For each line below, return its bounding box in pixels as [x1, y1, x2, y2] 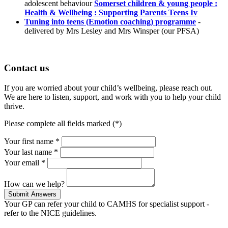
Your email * [4, 158, 45, 167]
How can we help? [4, 179, 65, 188]
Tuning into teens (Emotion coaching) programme [24, 17, 196, 26]
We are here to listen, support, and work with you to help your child [4, 92, 221, 101]
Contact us [4, 62, 49, 73]
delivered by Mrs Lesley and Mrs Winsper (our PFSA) [24, 26, 199, 36]
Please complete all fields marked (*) [4, 119, 122, 128]
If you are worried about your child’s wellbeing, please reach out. [4, 83, 213, 92]
